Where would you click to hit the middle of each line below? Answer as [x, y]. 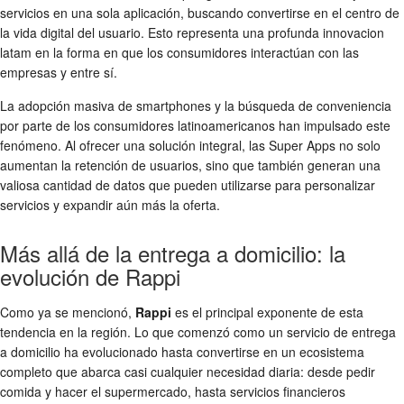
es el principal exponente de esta [267, 312]
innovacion [353, 32]
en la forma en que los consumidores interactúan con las [195, 52]
